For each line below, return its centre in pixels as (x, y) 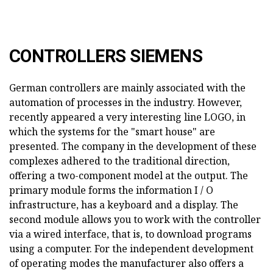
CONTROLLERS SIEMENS (106, 56)
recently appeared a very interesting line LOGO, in (127, 117)
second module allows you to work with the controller (135, 220)
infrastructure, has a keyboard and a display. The (124, 205)
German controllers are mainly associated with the (127, 88)
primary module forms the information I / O (111, 190)
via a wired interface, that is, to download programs (130, 234)
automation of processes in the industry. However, (126, 103)
